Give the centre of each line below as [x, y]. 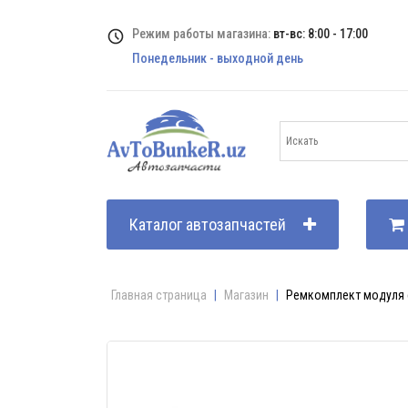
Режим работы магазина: [203, 33]
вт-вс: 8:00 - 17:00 [321, 33]
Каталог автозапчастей [208, 224]
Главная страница [159, 295]
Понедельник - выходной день [218, 58]
